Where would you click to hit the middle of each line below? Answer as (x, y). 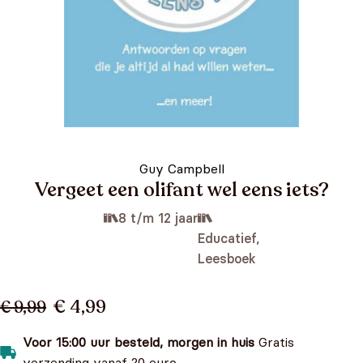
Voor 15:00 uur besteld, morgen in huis (139, 342)
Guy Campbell (181, 169)
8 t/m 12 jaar (158, 218)
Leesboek (227, 258)
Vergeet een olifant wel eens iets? (181, 190)
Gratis (274, 342)
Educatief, (228, 238)
